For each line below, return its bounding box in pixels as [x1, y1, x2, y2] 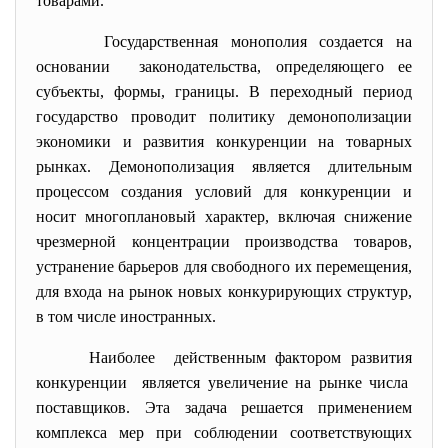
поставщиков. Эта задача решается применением [36, 399, 412, 416]
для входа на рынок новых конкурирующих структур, [36, 283, 412, 300]
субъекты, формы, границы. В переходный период [36, 83, 412, 100]
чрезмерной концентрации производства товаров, [36, 233, 412, 250]
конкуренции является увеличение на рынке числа [36, 374, 412, 391]
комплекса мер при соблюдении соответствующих [36, 424, 412, 441]
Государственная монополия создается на [104, 33, 412, 50]
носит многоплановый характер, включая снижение [36, 208, 412, 225]
